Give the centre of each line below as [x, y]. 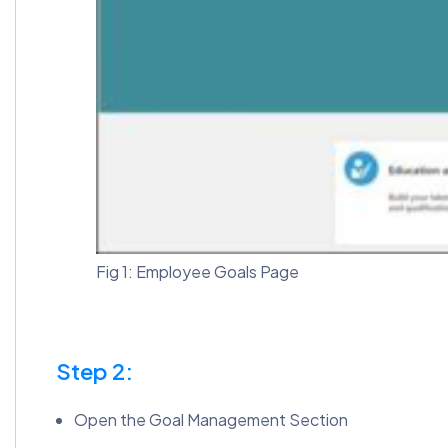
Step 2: [94, 370]
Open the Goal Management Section [211, 419]
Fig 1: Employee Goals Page [197, 271]
